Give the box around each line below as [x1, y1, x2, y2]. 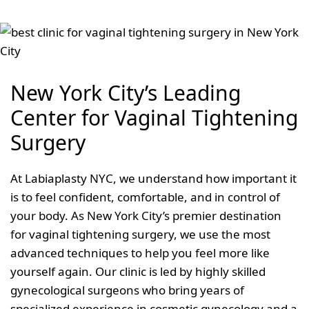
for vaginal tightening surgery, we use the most [10, 226, 270, 242]
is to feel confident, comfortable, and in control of [10, 188, 280, 205]
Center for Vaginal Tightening [10, 103, 298, 132]
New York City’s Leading [10, 78, 241, 107]
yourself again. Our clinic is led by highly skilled [10, 263, 266, 279]
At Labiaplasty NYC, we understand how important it [10, 170, 297, 186]
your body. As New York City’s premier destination [10, 207, 281, 223]
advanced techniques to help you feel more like [10, 244, 270, 261]
